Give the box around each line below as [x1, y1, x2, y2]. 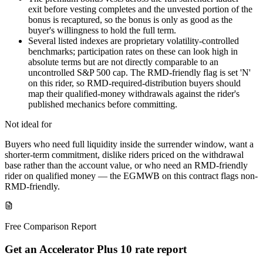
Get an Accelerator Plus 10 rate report [5, 242, 187, 255]
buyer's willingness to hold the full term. [28, 25, 176, 36]
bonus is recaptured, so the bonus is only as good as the [28, 15, 232, 25]
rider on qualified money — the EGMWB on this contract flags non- [5, 171, 258, 181]
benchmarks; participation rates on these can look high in [28, 46, 238, 57]
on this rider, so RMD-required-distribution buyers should [28, 78, 241, 89]
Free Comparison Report [5, 221, 96, 232]
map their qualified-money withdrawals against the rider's [28, 89, 240, 99]
